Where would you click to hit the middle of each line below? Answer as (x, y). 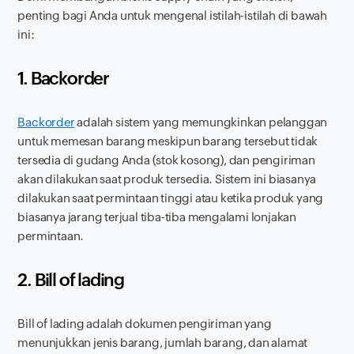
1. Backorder (64, 78)
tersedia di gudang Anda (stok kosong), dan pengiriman (166, 160)
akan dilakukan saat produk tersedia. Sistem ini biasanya (167, 179)
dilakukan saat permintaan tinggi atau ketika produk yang (171, 198)
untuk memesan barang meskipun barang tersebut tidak (168, 141)
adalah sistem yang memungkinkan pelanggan (201, 122)
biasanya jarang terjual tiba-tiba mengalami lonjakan (157, 217)
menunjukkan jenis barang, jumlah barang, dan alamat (163, 342)
